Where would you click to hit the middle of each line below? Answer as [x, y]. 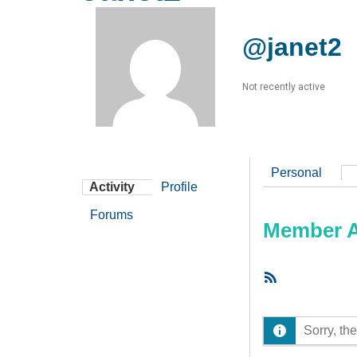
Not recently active [284, 87]
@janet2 [292, 47]
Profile [179, 187]
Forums [112, 215]
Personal [296, 173]
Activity [112, 187]
